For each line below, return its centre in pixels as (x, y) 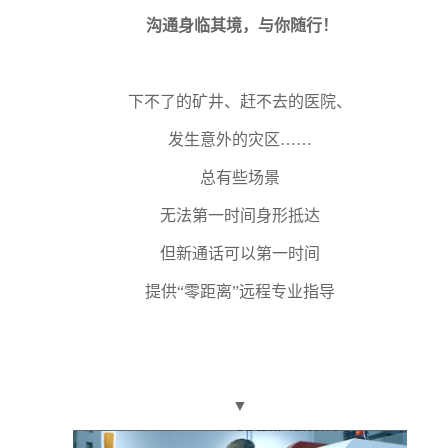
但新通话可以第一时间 (240, 253)
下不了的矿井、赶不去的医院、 (240, 101)
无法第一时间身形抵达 (240, 215)
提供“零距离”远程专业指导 (240, 291)
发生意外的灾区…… (240, 139)
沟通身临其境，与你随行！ (240, 25)
